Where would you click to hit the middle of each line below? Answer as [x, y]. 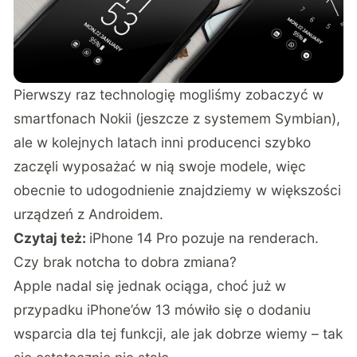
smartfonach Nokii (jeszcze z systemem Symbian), [177, 119]
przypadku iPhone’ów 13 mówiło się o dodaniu [163, 310]
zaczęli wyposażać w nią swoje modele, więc [160, 167]
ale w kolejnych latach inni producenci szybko [163, 143]
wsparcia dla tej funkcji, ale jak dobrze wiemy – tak [178, 334]
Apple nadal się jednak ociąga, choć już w [150, 286]
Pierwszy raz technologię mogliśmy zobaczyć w [169, 95]
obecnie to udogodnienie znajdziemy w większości [178, 190]
